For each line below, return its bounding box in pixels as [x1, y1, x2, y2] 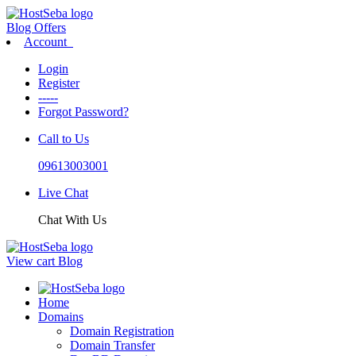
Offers [34, 21, 66, 34]
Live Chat [38, 186, 88, 199]
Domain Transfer [70, 339, 155, 352]
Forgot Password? [38, 105, 129, 118]
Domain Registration [70, 324, 174, 338]
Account [24, 35, 73, 48]
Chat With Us [38, 213, 106, 226]
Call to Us [38, 132, 89, 145]
